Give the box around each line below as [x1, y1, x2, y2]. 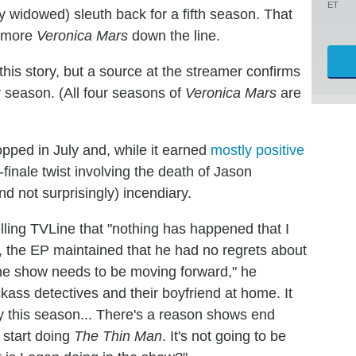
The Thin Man [74, 327, 162, 344]
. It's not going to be [162, 327, 286, 344]
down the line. [128, 27, 220, 44]
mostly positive [211, 141, 304, 158]
